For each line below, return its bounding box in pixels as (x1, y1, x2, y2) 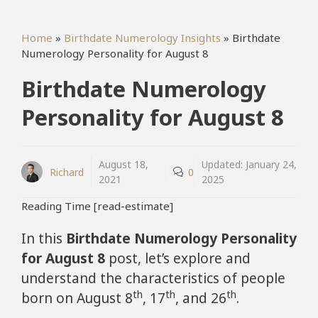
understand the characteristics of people (21, 269, 285, 288)
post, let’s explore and (105, 249, 251, 268)
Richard (50, 165, 84, 179)
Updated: (201, 158, 246, 172)
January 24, (245, 158, 297, 172)
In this (21, 229, 66, 248)
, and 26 (175, 289, 226, 308)
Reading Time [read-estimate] (21, 199, 173, 214)
